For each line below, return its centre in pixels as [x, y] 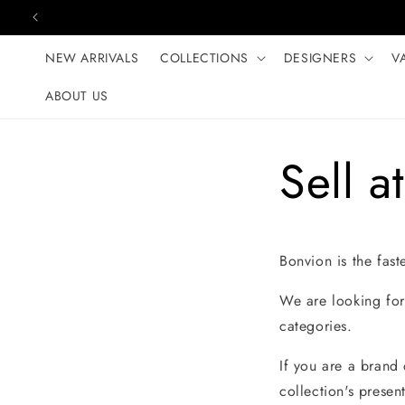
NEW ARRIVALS [92, 58]
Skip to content [54, 20]
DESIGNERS [320, 58]
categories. [316, 326]
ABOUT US [77, 96]
